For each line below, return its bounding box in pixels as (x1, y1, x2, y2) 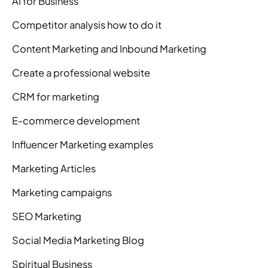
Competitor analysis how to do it (12, 18, 162, 31)
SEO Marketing (12, 209, 81, 223)
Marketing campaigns (12, 185, 112, 199)
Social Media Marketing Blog (12, 233, 144, 246)
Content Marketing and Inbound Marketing (12, 42, 206, 55)
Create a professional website (12, 66, 150, 79)
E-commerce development (12, 114, 140, 127)
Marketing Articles (12, 162, 96, 175)
